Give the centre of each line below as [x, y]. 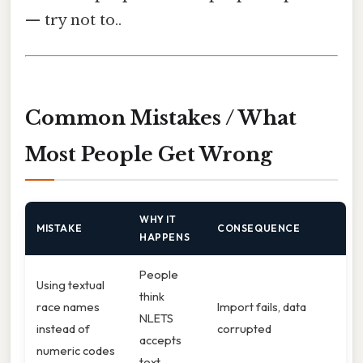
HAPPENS [165, 237]
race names [68, 306]
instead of [63, 328]
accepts [160, 340]
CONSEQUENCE [259, 228]
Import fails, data [262, 306]
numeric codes [76, 350]
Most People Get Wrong [149, 154]
